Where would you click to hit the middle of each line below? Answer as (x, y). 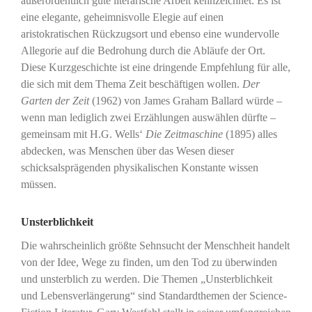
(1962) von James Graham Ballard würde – (185, 100)
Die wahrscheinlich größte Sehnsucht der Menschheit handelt (155, 245)
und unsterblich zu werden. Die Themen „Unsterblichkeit (146, 279)
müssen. (38, 184)
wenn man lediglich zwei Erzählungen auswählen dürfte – (148, 117)
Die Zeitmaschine (184, 134)
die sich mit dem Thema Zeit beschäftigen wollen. (131, 84)
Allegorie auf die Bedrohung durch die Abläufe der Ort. (143, 50)
